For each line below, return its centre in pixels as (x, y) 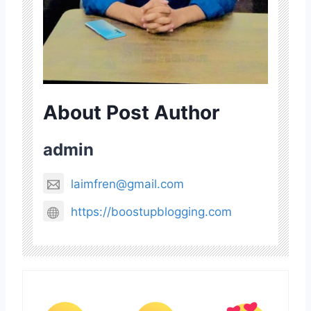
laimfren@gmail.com (127, 184)
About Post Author (131, 113)
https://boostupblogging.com (151, 212)
